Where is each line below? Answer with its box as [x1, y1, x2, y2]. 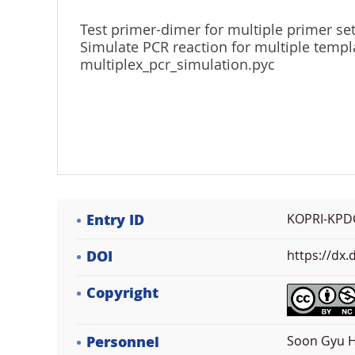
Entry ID [86, 212, 144, 229]
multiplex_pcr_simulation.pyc [80, 57, 275, 74]
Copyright [86, 284, 158, 302]
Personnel [86, 334, 159, 351]
